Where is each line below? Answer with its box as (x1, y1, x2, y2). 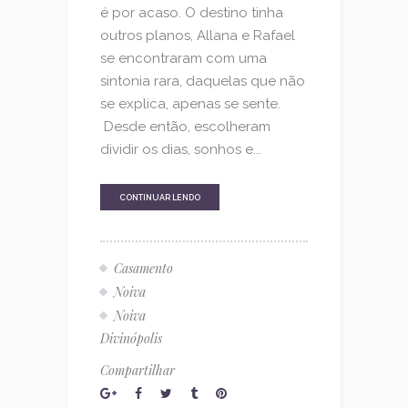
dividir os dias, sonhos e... (100, 140, 261, 158)
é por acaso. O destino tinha (100, 4, 283, 21)
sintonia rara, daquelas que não (100, 72, 305, 89)
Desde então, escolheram (100, 117, 270, 135)
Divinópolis (100, 330, 162, 348)
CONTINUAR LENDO (119, 192, 200, 202)
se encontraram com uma (100, 49, 267, 66)
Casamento (114, 259, 173, 277)
